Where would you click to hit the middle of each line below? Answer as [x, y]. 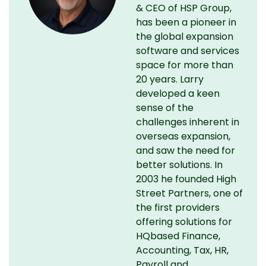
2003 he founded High [186, 179]
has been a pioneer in [186, 22]
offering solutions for [184, 222]
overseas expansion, [183, 136]
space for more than [184, 65]
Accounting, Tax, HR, [182, 250]
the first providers [178, 208]
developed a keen [178, 94]
